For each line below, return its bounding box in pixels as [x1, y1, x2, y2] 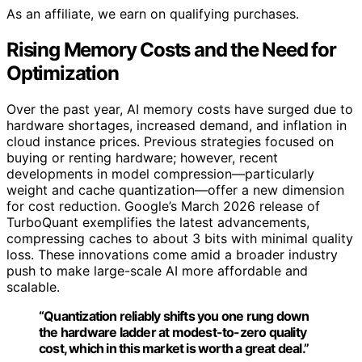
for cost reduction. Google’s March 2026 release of [6, 197, 320, 214]
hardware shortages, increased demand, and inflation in [6, 116, 347, 133]
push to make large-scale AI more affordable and [6, 262, 308, 279]
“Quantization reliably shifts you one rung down [39, 307, 309, 324]
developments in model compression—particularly [6, 165, 314, 182]
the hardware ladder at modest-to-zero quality [39, 323, 307, 340]
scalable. [6, 278, 60, 295]
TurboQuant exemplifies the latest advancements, [6, 213, 309, 230]
